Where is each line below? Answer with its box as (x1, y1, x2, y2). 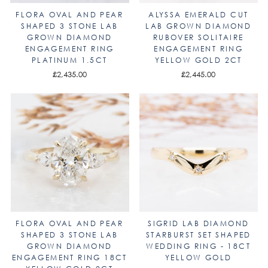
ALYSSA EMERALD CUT (148, 9, 249, 20)
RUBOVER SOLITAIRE (153, 32, 244, 42)
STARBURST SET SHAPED (145, 230, 251, 240)
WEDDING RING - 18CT (146, 241, 251, 251)
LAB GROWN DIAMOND (145, 20, 252, 31)
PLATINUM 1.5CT (31, 54, 108, 65)
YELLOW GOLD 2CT (154, 54, 242, 65)
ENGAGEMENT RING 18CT (11, 252, 127, 263)
